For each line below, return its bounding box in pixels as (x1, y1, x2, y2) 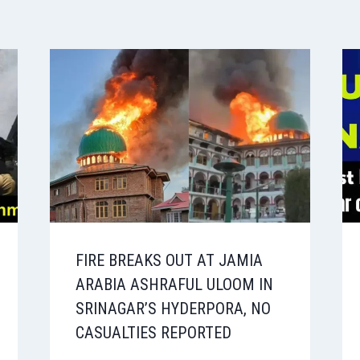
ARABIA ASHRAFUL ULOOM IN (75, 275, 273, 295)
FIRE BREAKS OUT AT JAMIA (75, 251, 263, 271)
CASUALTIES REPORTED (75, 323, 231, 343)
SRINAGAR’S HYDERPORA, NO (75, 299, 271, 319)
